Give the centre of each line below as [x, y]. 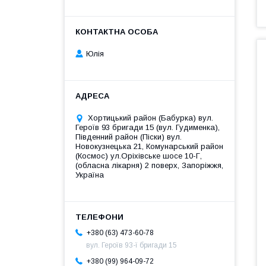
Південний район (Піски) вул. [129, 137]
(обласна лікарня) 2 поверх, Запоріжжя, [149, 166]
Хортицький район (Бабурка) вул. [151, 118]
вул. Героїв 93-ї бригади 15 [132, 246]
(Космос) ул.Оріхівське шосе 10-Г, [139, 156]
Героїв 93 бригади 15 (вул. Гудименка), [148, 128]
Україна [90, 175]
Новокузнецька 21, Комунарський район [149, 147]
